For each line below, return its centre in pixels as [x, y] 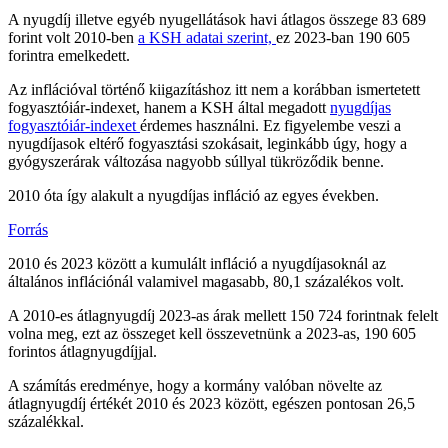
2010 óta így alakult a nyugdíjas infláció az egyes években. [193, 196]
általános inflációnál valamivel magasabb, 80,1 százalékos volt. [206, 282]
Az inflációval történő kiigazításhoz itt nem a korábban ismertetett [214, 90]
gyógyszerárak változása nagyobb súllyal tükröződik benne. [196, 162]
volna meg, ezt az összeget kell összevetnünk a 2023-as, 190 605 [212, 334]
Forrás [28, 230]
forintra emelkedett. [69, 56]
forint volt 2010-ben [73, 38]
